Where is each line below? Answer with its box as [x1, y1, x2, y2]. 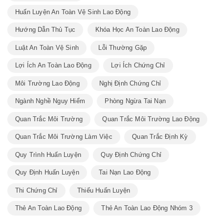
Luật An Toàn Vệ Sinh [15, 44, 79, 51]
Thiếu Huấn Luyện [77, 186, 131, 194]
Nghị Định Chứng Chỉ [99, 79, 161, 87]
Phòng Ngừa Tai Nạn [105, 97, 166, 105]
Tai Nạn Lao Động [99, 169, 151, 176]
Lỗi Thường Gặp [98, 44, 147, 51]
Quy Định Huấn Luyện [15, 169, 79, 176]
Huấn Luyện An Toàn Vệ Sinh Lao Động [15, 8, 131, 16]
